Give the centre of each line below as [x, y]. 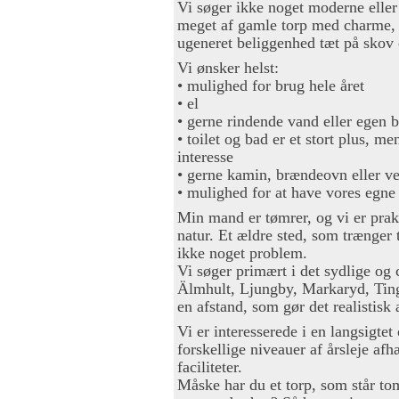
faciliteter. [210, 366]
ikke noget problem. [242, 252]
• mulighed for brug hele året [271, 85]
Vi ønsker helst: [228, 67]
